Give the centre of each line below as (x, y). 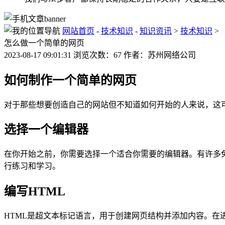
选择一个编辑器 (46, 130)
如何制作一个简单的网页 (70, 80)
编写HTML (35, 192)
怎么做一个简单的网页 (44, 43)
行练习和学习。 (32, 166)
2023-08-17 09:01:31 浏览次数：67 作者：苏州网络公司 (100, 55)
